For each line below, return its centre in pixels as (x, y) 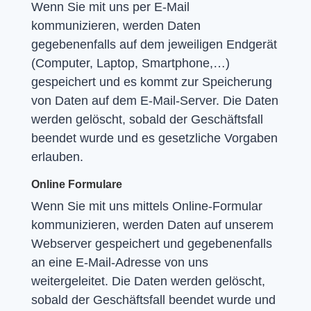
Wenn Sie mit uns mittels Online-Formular (146, 206)
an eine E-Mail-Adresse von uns (119, 262)
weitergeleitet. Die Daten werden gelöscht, (148, 281)
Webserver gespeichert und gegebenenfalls (151, 243)
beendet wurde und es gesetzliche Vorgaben (154, 138)
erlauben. (57, 157)
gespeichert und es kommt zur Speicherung (151, 82)
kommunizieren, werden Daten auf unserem (152, 225)
